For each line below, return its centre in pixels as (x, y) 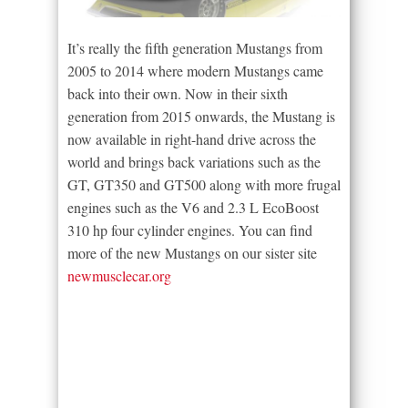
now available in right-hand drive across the (192, 138)
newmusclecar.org (119, 275)
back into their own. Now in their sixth (178, 93)
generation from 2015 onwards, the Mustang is (201, 116)
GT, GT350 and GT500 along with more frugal (204, 184)
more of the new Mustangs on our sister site (192, 252)
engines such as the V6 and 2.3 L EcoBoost (193, 207)
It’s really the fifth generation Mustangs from (195, 47)
